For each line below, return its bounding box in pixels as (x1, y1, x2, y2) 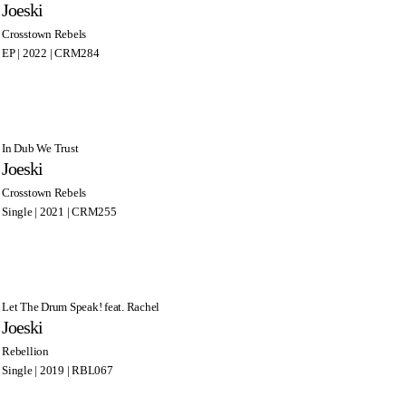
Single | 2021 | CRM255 (2, 204, 117, 218)
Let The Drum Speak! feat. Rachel (2, 299, 159, 314)
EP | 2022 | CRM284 (2, 45, 100, 60)
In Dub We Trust (2, 140, 79, 155)
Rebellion (2, 343, 49, 358)
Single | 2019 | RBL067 (2, 362, 113, 377)
